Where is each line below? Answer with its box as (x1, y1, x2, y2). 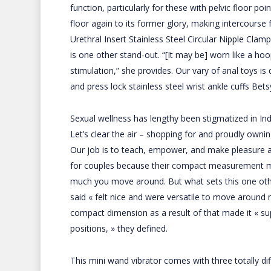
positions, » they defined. (70, 223, 168, 234)
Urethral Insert (70, 33, 126, 45)
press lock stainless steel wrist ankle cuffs (87, 80, 249, 92)
